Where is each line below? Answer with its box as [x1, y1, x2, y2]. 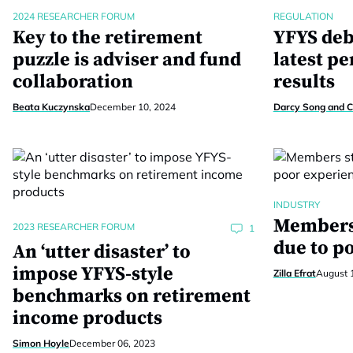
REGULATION [273, 10, 333, 22]
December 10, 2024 [90, 101, 176, 113]
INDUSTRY [273, 199, 320, 210]
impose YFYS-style [13, 262, 173, 286]
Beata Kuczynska [13, 101, 90, 113]
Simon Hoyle [13, 337, 69, 349]
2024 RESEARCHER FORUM [13, 10, 135, 22]
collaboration [13, 70, 133, 94]
